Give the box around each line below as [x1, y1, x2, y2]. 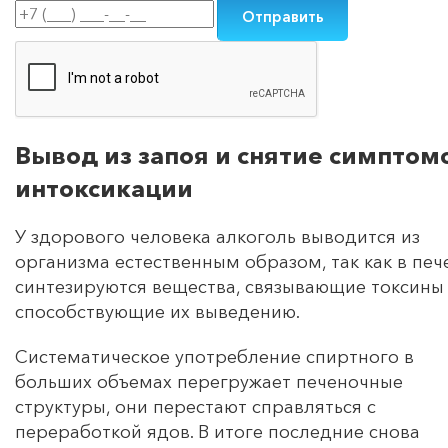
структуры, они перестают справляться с [15, 395, 376, 418]
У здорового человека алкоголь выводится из [15, 225, 420, 248]
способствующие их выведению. [15, 300, 300, 323]
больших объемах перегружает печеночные [15, 370, 403, 393]
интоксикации [15, 173, 193, 203]
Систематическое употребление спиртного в [15, 345, 414, 368]
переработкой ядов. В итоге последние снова [15, 420, 420, 443]
